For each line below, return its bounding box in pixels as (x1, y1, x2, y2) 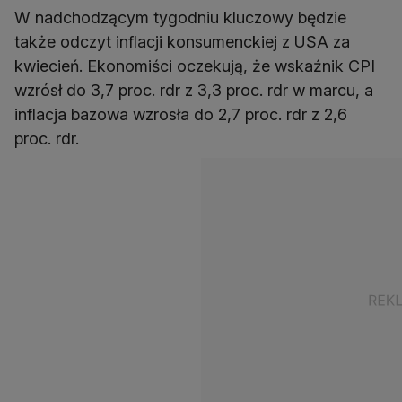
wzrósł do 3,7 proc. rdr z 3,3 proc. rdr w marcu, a (14, 80, 373, 100)
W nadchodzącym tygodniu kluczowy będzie (14, 7, 346, 27)
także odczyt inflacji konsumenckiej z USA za (14, 31, 350, 51)
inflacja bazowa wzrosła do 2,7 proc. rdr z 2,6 (14, 104, 347, 124)
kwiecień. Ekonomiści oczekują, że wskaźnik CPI (14, 56, 375, 75)
